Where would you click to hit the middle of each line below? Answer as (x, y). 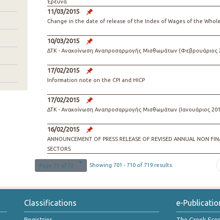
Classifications (50, 203)
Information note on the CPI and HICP (96, 80)
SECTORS (59, 149)
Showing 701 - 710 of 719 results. (132, 165)
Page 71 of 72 (56, 166)
